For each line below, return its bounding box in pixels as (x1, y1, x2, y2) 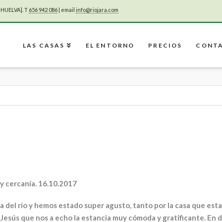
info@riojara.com (76, 6, 118, 13)
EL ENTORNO (85, 42, 135, 49)
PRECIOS (148, 42, 182, 49)
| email (57, 6, 76, 13)
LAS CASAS (22, 42, 65, 49)
